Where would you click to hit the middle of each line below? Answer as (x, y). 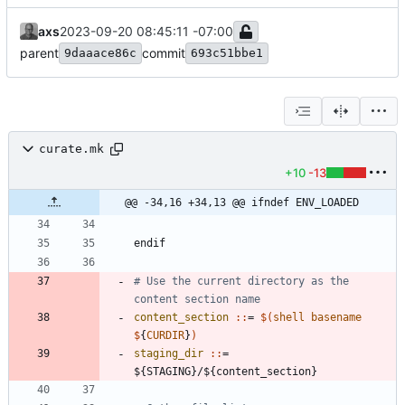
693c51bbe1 (227, 52)
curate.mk (71, 149)
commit (164, 52)
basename (336, 317)
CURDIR (165, 335)
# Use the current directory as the (241, 281)
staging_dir (172, 353)
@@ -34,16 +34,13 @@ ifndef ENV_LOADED (242, 202)
